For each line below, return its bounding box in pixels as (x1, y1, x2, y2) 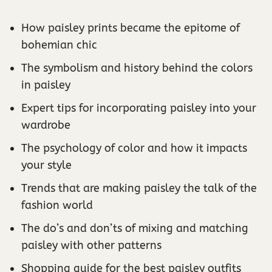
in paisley (21, 78, 70, 92)
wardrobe (21, 118, 70, 132)
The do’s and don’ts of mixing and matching (21, 222, 248, 236)
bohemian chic (21, 38, 97, 52)
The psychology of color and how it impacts (21, 141, 247, 155)
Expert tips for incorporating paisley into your (21, 101, 256, 115)
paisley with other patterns (21, 239, 161, 253)
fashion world (21, 199, 93, 212)
